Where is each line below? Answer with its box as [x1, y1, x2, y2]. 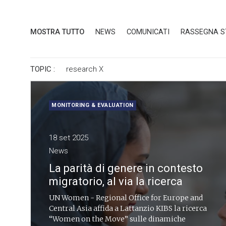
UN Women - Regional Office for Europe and [49, 193, 203, 202]
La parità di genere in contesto [49, 162, 203, 175]
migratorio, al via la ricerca [49, 175, 183, 188]
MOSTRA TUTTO [30, 27, 84, 36]
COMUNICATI [127, 27, 169, 36]
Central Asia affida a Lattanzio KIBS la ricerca [49, 204, 207, 213]
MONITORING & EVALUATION [51, 102, 134, 108]
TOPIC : [30, 65, 57, 74]
